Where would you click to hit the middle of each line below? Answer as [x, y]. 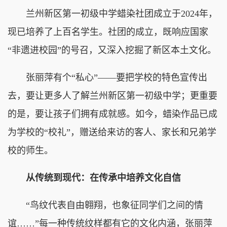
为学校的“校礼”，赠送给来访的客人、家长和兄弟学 [112, 132]
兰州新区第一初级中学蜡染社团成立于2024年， [112, 13]
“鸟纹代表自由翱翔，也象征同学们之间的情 [105, 205]
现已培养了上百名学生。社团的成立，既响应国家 [108, 32]
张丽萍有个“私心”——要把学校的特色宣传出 [107, 77]
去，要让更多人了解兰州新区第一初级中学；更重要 [112, 96]
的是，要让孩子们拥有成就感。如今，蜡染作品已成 [112, 114]
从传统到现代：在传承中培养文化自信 [94, 178]
